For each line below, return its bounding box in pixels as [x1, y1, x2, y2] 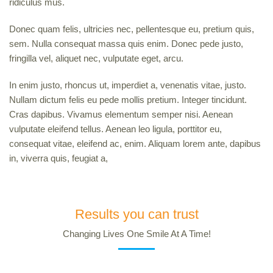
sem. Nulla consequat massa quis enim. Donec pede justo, [9, 38, 243, 49]
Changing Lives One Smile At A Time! [62, 229, 211, 239]
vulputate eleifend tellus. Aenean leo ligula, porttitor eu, [9, 124, 222, 134]
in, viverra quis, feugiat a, [9, 153, 108, 163]
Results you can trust [74, 207, 199, 222]
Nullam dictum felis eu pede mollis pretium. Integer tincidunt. [9, 94, 247, 105]
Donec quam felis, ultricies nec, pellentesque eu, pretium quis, [9, 24, 254, 34]
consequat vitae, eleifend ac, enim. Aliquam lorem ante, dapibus [9, 138, 261, 149]
